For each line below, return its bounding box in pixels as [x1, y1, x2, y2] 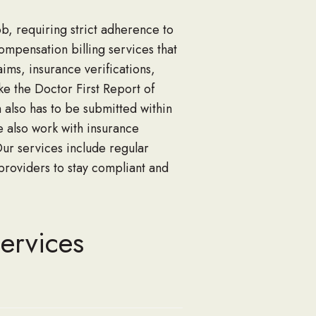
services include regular [17, 139, 149, 158]
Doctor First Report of [34, 80, 154, 99]
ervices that [113, 40, 177, 59]
